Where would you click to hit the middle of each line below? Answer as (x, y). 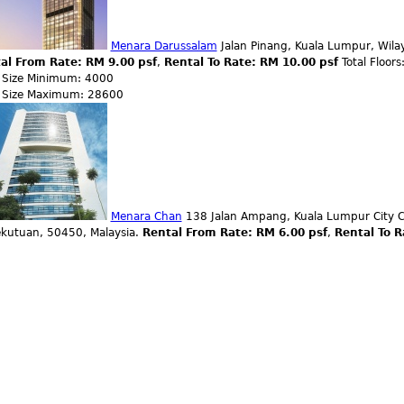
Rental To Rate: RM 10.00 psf (252, 62)
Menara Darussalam (164, 46)
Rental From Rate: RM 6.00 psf (234, 233)
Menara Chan (146, 216)
